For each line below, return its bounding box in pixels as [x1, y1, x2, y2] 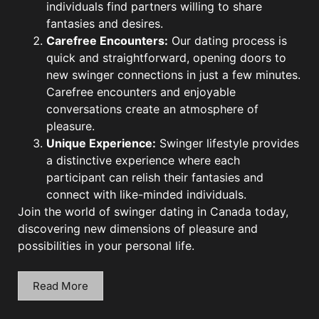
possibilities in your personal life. [18, 238, 194, 253]
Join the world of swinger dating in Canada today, [18, 204, 288, 219]
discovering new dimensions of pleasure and [18, 221, 258, 236]
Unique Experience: [46, 135, 156, 150]
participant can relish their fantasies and [46, 169, 263, 184]
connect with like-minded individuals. [46, 187, 246, 202]
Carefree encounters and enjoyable [46, 84, 236, 99]
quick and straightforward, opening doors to [46, 50, 286, 65]
